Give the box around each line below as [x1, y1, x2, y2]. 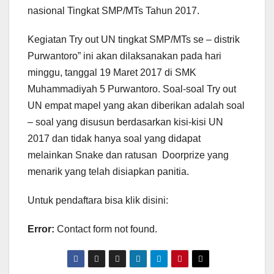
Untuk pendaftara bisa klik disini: [28, 195, 168, 206]
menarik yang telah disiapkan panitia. [28, 166, 189, 177]
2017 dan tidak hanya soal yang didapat [28, 133, 201, 144]
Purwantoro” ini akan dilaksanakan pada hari [28, 51, 221, 62]
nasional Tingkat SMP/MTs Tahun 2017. [28, 6, 199, 17]
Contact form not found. [54, 224, 157, 235]
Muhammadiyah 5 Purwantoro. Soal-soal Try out [28, 84, 236, 95]
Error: [28, 224, 54, 235]
